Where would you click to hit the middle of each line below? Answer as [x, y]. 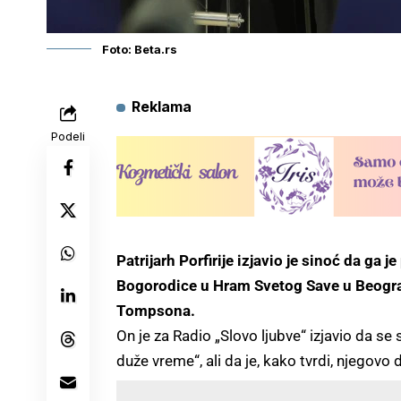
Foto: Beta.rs [140, 50]
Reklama [161, 107]
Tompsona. [156, 311]
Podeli [68, 137]
